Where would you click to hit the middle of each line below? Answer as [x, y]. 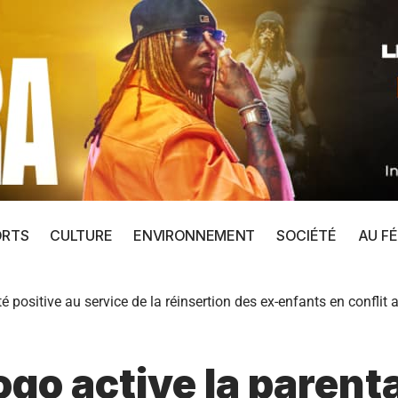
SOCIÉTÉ [306, 235]
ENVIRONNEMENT [195, 235]
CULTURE [81, 235]
